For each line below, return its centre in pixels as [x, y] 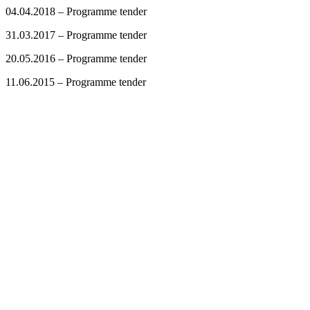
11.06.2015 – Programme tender [76, 82]
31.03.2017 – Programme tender [76, 35]
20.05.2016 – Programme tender [76, 58]
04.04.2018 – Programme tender [76, 11]
